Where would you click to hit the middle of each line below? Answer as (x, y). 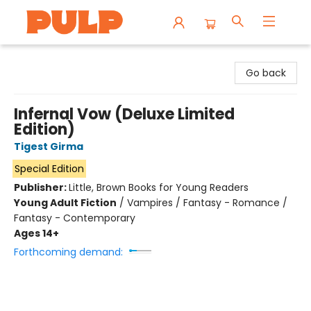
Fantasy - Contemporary (75, 218)
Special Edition (49, 169)
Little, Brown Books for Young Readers (159, 187)
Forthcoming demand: (68, 252)
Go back (266, 73)
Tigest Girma (49, 146)
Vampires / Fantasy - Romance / (207, 203)
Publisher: (41, 187)
